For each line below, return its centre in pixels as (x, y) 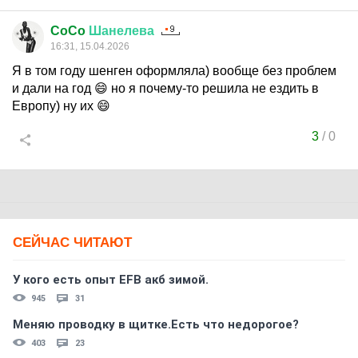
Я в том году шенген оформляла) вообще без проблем (174, 71)
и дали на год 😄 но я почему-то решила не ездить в (165, 88)
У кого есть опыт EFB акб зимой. (111, 280)
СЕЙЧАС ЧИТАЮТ (72, 243)
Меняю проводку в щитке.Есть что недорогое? (156, 324)
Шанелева (121, 31)
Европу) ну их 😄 (61, 106)
